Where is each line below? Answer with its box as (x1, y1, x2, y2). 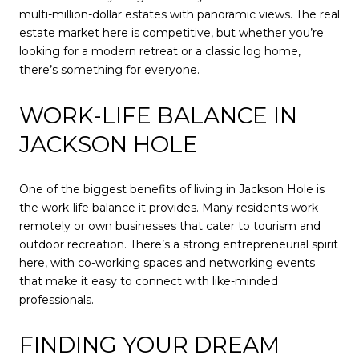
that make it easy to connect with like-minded (19, 273, 278, 288)
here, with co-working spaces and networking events (19, 255, 315, 270)
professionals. (19, 292, 94, 307)
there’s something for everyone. (19, 63, 200, 78)
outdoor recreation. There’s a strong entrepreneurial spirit (19, 236, 338, 252)
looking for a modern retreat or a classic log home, (19, 44, 301, 59)
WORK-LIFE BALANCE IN (19, 101, 297, 129)
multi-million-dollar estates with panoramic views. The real (19, 7, 340, 22)
